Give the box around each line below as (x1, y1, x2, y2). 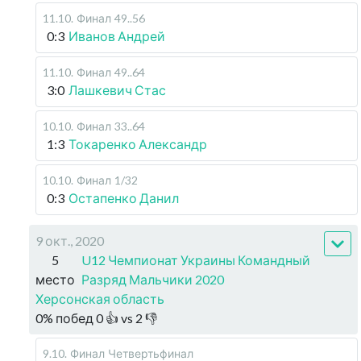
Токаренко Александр (68, 136, 207, 151)
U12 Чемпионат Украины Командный (81, 252, 310, 268)
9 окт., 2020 (35, 233, 104, 248)
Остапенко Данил (68, 190, 179, 205)
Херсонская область (35, 291, 164, 306)
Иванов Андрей (68, 28, 165, 44)
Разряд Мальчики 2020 (81, 272, 224, 287)
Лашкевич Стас (68, 82, 166, 98)
